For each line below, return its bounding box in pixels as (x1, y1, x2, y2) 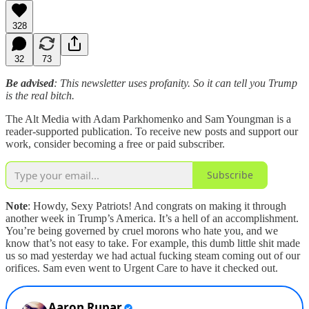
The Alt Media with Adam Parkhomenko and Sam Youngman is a (6, 112, 291, 125)
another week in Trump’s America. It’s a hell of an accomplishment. (6, 212, 299, 224)
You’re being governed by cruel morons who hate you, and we (6, 224, 278, 237)
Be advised (6, 77, 54, 89)
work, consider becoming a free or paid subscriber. (6, 137, 225, 150)
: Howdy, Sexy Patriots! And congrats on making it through (28, 199, 286, 212)
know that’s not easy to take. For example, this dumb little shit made (6, 237, 300, 249)
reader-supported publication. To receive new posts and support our (6, 125, 298, 137)
